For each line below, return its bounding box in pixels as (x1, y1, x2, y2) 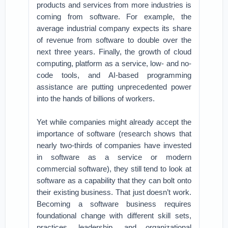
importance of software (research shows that (37, 129, 191, 138)
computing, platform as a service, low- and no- (37, 59, 191, 68)
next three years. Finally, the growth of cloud (37, 47, 191, 56)
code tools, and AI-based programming (37, 71, 191, 79)
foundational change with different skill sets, (37, 211, 191, 220)
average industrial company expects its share (37, 24, 191, 33)
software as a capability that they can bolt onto (37, 176, 191, 185)
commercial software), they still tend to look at (37, 164, 191, 173)
